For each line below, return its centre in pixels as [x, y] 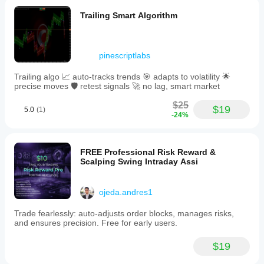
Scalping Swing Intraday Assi [139, 161]
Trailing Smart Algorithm [129, 15]
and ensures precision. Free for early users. [96, 223]
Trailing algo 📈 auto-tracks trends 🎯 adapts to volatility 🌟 [122, 77]
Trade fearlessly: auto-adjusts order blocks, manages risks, [124, 213]
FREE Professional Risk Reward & [148, 152]
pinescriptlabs [125, 55]
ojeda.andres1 [126, 192]
